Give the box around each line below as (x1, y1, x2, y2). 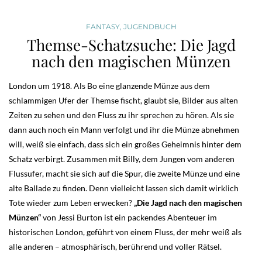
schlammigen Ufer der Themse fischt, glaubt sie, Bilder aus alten (9, 95, 238, 105)
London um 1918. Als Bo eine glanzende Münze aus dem (9, 80, 210, 91)
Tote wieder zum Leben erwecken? (9, 197, 134, 208)
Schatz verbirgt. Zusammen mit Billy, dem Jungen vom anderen (9, 153, 235, 164)
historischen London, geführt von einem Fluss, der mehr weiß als (9, 226, 242, 237)
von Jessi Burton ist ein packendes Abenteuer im (41, 212, 217, 222)
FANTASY (85, 22, 120, 31)
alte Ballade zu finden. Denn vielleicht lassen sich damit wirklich (9, 182, 239, 193)
